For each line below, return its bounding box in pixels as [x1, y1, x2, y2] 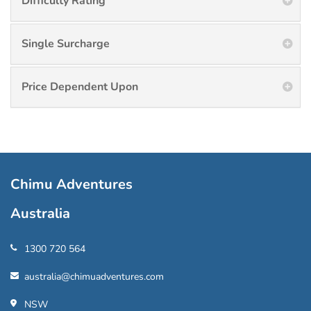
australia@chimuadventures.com [24, 269, 164, 283]
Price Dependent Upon [22, 78, 138, 94]
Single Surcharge [22, 35, 110, 51]
